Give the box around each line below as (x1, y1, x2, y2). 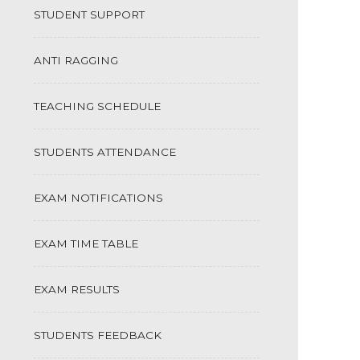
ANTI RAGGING (34, 53, 119, 67)
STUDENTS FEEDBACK (34, 328, 162, 342)
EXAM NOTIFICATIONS (34, 190, 164, 204)
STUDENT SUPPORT (34, 7, 145, 21)
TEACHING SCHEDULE (34, 99, 162, 112)
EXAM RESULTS (34, 282, 121, 296)
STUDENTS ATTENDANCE (34, 145, 177, 158)
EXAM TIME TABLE (34, 236, 139, 250)
